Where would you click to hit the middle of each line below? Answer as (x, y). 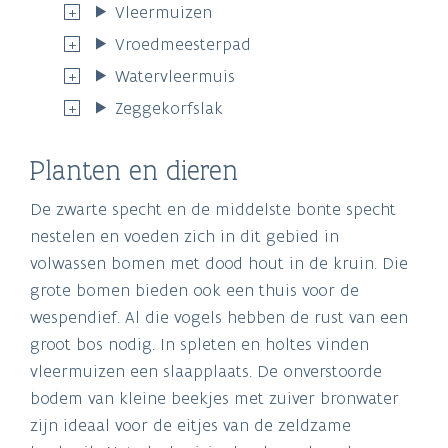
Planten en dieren (134, 169)
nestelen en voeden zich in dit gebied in (184, 235)
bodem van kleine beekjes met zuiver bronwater (214, 397)
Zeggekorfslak (169, 107)
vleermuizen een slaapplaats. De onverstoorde (206, 370)
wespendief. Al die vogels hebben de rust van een (219, 316)
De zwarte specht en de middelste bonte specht (213, 208)
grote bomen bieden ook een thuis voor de (194, 289)
